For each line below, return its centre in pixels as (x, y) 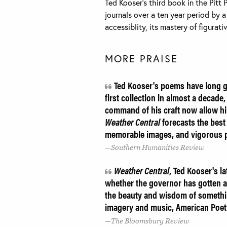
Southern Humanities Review (158, 148)
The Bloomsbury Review (150, 221)
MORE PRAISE (141, 58)
